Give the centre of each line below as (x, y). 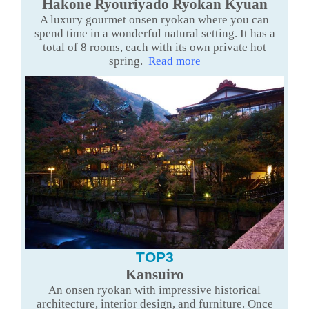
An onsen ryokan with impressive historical (154, 290)
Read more (174, 61)
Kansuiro (154, 274)
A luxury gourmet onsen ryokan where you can (154, 20)
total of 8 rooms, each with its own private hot (154, 48)
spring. (128, 61)
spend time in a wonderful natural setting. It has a (154, 34)
